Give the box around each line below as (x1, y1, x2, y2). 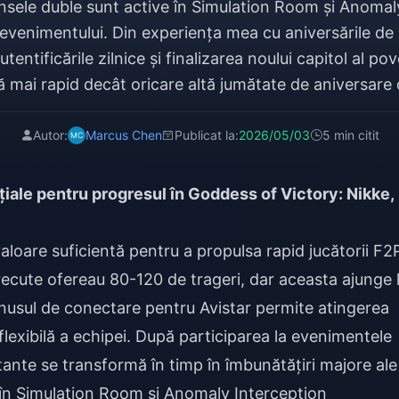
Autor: (32, 127, 68, 142)
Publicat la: (174, 127, 239, 142)
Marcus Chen (85, 127, 162, 142)
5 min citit (322, 127, 379, 142)
